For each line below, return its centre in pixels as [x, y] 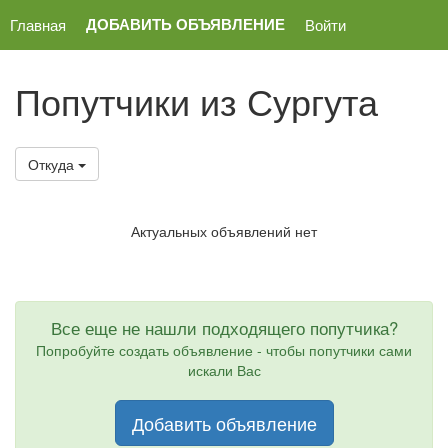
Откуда [53, 164]
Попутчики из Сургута [196, 100]
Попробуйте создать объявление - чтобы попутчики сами [224, 350]
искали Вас [224, 370]
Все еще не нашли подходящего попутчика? [224, 328]
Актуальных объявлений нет [224, 231]
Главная [38, 24]
